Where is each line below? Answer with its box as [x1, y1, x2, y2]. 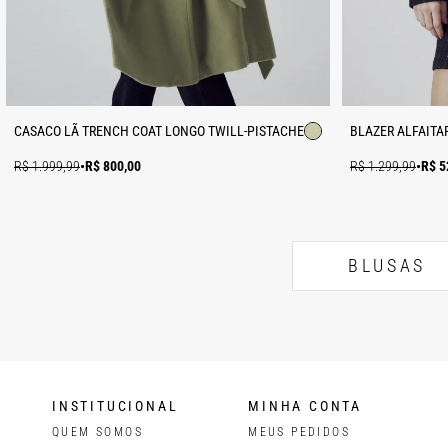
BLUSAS [348, 255, 426, 277]
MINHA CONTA [248, 397, 363, 414]
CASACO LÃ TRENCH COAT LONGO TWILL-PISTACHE [14, 122, 304, 139]
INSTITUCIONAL [52, 397, 179, 414]
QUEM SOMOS [52, 424, 143, 439]
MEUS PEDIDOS [248, 424, 351, 439]
